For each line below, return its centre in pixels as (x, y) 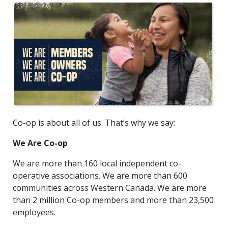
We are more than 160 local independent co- (97, 163)
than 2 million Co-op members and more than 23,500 (113, 200)
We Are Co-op (40, 143)
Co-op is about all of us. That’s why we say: (94, 122)
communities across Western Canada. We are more (110, 188)
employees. (34, 212)
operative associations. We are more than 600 (100, 175)
